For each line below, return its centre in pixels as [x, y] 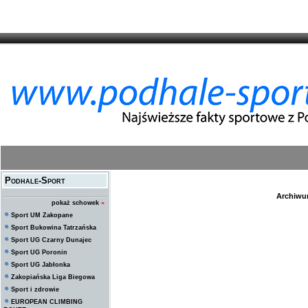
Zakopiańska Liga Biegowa [53, 277]
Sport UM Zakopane [42, 215]
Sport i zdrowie [35, 289]
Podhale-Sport [35, 180]
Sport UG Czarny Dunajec [51, 240]
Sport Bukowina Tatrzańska [54, 228]
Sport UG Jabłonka [41, 265]
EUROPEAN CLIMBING [47, 302]
